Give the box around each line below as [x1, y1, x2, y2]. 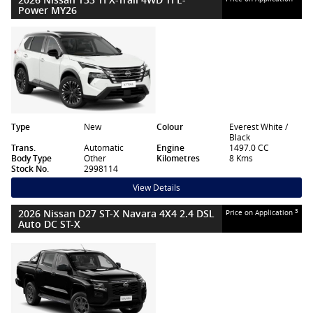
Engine [156, 143, 184, 154]
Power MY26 [18, 3, 77, 17]
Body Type [11, 153, 52, 164]
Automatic [84, 143, 124, 154]
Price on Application [226, 208, 295, 218]
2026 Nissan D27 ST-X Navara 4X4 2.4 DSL [18, 207, 214, 221]
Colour [156, 122, 183, 133]
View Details [133, 182, 180, 194]
